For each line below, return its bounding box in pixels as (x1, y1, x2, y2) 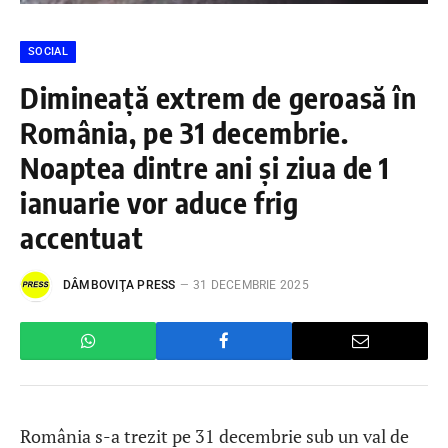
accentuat (20, 218, 144, 255)
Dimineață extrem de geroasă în (20, 78, 417, 115)
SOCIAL (28, 44, 68, 58)
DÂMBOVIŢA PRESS (63, 278, 176, 293)
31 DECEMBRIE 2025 (192, 278, 309, 293)
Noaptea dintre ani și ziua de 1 (20, 148, 390, 185)
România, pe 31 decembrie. (20, 113, 349, 150)
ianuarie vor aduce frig (20, 183, 299, 220)
